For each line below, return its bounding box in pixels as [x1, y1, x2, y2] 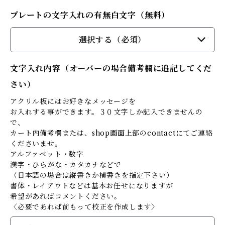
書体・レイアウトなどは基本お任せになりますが [10, 181, 173, 190]
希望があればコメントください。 [10, 192, 122, 201]
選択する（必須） [78, 35, 147, 45]
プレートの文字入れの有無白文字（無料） [10, 10, 170, 20]
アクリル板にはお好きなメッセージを [10, 97, 136, 106]
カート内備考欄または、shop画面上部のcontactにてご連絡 [10, 129, 213, 138]
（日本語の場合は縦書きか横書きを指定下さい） [10, 171, 174, 180]
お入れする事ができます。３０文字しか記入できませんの [10, 107, 203, 117]
